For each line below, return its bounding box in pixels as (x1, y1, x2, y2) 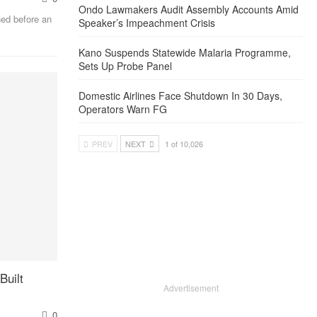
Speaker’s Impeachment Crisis (79, 15, 216, 30)
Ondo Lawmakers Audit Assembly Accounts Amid (79, 1, 299, 16)
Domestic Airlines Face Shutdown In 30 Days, (79, 88, 283, 103)
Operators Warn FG (79, 101, 168, 116)
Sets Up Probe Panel (79, 58, 173, 73)
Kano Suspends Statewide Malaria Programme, (79, 45, 292, 59)
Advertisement (163, 281, 219, 294)
